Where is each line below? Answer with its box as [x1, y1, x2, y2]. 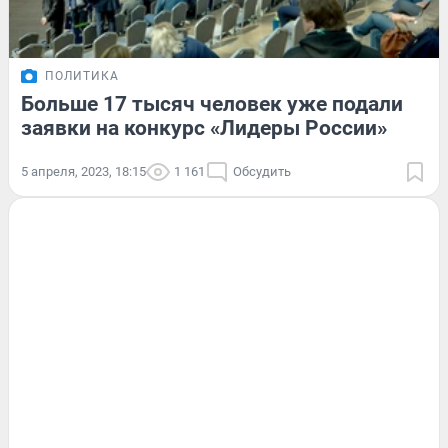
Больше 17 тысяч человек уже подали [21, 91, 403, 116]
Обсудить [233, 163, 291, 179]
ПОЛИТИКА [45, 68, 119, 83]
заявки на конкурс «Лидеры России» [21, 115, 387, 140]
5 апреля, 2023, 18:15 [21, 163, 146, 179]
